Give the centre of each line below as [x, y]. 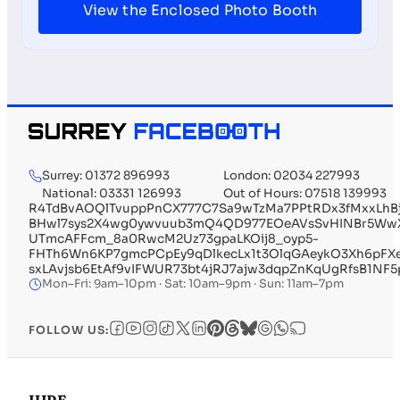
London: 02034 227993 [292, 176]
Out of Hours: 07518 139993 [305, 194]
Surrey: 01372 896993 [106, 176]
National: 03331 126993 [112, 194]
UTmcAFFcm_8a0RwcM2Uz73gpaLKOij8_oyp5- [174, 239]
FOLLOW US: [69, 330]
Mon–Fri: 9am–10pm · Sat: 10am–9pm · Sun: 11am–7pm [193, 284]
